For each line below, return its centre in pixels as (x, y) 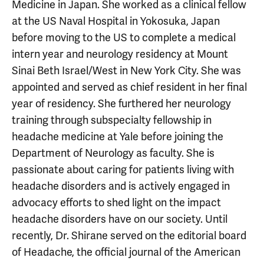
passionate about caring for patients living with (123, 169)
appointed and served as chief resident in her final (129, 87)
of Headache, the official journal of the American (126, 252)
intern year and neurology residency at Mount (120, 54)
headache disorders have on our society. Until (120, 219)
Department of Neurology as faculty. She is (113, 153)
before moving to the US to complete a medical (124, 37)
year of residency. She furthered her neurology (121, 103)
